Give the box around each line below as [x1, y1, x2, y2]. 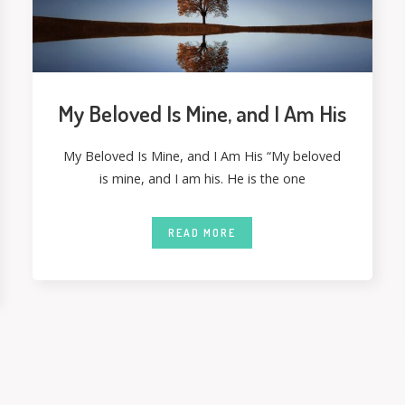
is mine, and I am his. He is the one [99, 169, 306, 187]
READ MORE [168, 225, 237, 240]
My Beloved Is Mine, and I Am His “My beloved [63, 146, 342, 165]
